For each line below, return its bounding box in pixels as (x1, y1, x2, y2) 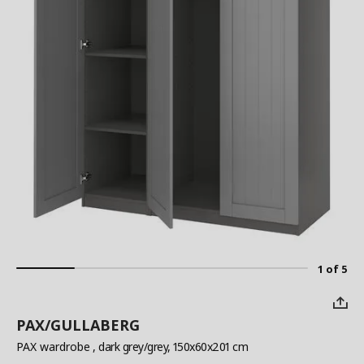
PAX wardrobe (16, 339, 90, 354)
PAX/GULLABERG (16, 315, 140, 335)
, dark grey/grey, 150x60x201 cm (90, 339, 249, 354)
